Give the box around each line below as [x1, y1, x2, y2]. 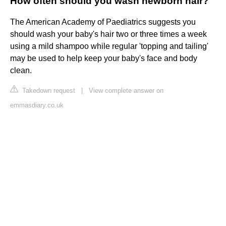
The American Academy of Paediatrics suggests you [10, 18, 196, 27]
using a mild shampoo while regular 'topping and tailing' [10, 42, 208, 51]
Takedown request [20, 87, 75, 95]
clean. [10, 66, 32, 75]
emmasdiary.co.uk [10, 101, 64, 109]
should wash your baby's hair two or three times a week [10, 30, 207, 39]
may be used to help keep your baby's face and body [10, 54, 197, 63]
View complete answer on [89, 87, 163, 95]
